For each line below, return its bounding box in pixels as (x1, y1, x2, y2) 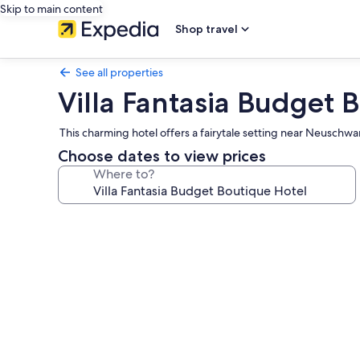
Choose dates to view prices (58, 146, 266, 166)
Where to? (93, 166, 154, 182)
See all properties (76, 65, 163, 80)
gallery (57, 233, 122, 256)
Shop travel (175, 22, 238, 36)
